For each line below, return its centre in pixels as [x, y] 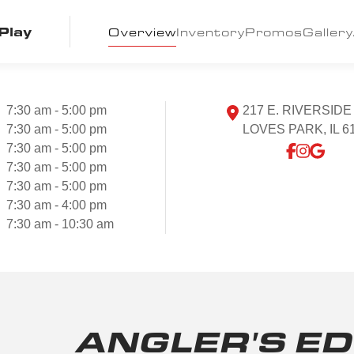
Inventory [210, 32]
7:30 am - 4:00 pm [57, 205]
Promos [273, 32]
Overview [142, 32]
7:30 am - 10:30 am [60, 224]
